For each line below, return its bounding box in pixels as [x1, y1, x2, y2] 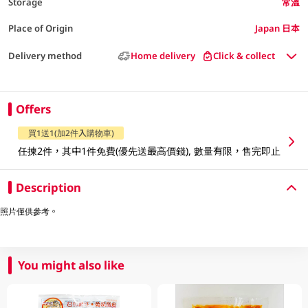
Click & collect [213, 49, 276, 63]
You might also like [18, 256, 125, 273]
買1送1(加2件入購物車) [27, 127, 114, 139]
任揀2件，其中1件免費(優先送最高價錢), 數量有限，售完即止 [18, 144, 281, 157]
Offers [15, 101, 51, 117]
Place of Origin [8, 21, 73, 34]
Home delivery [130, 49, 195, 63]
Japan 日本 [255, 21, 300, 34]
